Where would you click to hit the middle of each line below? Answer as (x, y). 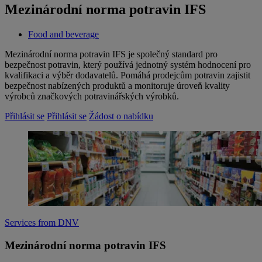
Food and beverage (63, 35)
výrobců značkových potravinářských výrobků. (92, 96)
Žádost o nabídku (121, 116)
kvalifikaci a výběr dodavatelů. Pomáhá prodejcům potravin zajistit (127, 75)
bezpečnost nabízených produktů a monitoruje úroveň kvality (117, 86)
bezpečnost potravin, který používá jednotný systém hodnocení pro (128, 65)
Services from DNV (42, 223)
